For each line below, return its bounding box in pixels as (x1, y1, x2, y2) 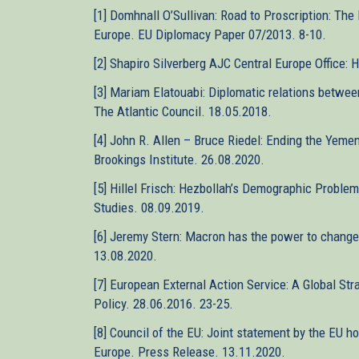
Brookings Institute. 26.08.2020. (94, 151, 264, 167)
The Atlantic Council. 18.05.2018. (94, 103, 272, 119)
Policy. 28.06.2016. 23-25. (94, 296, 233, 312)
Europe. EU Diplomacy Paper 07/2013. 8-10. (94, 26, 326, 42)
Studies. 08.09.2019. (94, 200, 204, 216)
